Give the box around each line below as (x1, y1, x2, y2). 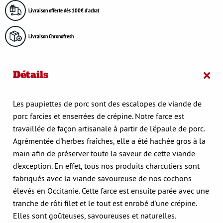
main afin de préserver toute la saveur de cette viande (13, 148, 195, 158)
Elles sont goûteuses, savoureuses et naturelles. (13, 210, 176, 221)
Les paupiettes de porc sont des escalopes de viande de (13, 98, 202, 109)
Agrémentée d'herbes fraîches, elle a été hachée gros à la (13, 135, 206, 146)
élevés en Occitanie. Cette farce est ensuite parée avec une (13, 185, 209, 196)
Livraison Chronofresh (28, 32, 74, 40)
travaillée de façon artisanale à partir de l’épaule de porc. (13, 123, 205, 133)
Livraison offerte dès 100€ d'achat (28, 6, 99, 14)
